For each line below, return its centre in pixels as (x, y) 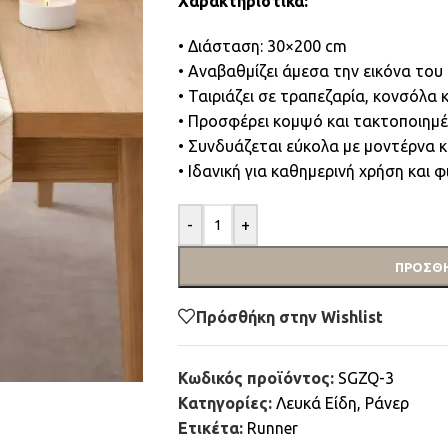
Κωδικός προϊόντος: (257, 378)
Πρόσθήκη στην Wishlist (289, 316)
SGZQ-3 (365, 378)
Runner (272, 428)
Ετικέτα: (210, 428)
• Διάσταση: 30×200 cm (262, 46)
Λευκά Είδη (316, 403)
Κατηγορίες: (224, 403)
